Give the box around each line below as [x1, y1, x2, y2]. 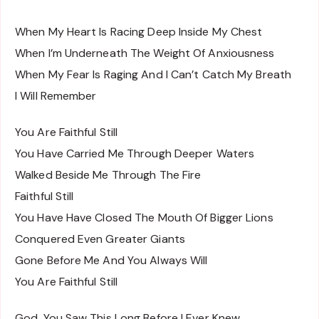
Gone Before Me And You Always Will [15, 252, 208, 268]
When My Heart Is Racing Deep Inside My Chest [15, 24, 263, 40]
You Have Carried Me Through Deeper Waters [15, 145, 255, 161]
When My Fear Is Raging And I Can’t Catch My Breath [15, 67, 291, 83]
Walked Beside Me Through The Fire [15, 167, 202, 182]
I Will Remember [15, 88, 97, 104]
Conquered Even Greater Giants [15, 231, 185, 246]
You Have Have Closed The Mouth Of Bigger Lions [15, 209, 273, 225]
